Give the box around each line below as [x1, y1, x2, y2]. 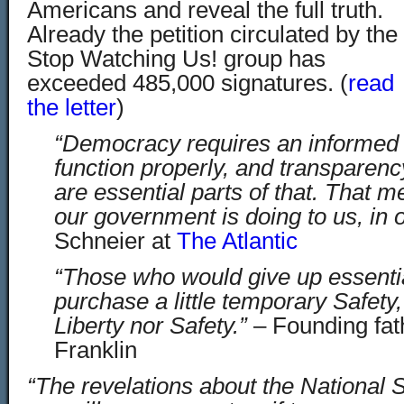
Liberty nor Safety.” [54, 313, 247, 338]
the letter [27, 95, 116, 120]
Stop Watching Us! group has [27, 46, 326, 71]
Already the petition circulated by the [27, 22, 398, 47]
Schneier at [54, 228, 177, 253]
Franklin [54, 337, 137, 363]
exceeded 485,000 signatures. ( [27, 70, 348, 96]
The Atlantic [177, 228, 298, 253]
